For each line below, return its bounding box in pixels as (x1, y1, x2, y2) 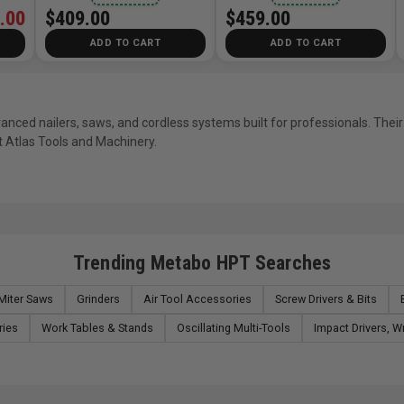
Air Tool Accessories (143, 291, 252, 306)
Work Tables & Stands (41, 320, 153, 335)
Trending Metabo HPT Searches (72, 251, 332, 274)
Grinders (77, 291, 120, 306)
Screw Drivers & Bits (275, 291, 377, 306)
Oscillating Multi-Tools (177, 320, 290, 335)
